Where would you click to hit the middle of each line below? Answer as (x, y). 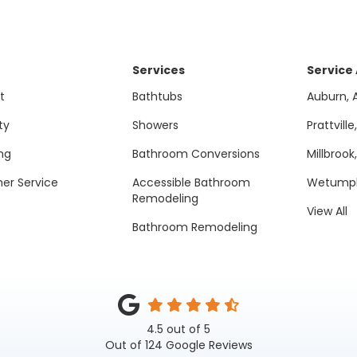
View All (328, 211)
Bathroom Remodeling (194, 227)
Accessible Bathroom (191, 182)
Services (158, 70)
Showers (155, 125)
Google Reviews (207, 345)
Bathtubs (157, 96)
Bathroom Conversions (196, 154)
